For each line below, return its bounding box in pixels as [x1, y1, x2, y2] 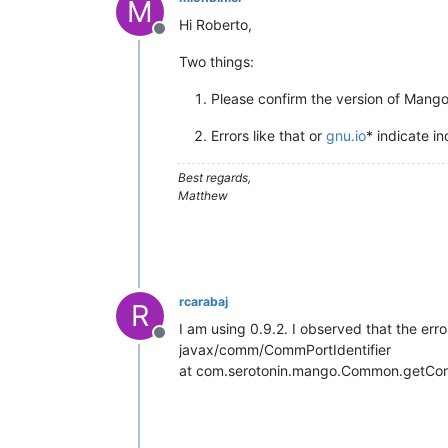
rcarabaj [179, 294, 228, 309]
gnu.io [326, 127, 366, 144]
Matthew [178, 188, 228, 203]
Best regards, [178, 170, 251, 185]
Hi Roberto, [179, 16, 252, 33]
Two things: [179, 53, 254, 70]
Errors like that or [211, 127, 326, 144]
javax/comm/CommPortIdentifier [179, 341, 391, 358]
